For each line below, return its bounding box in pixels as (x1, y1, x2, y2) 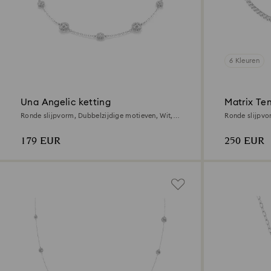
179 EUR (21, 134, 60, 149)
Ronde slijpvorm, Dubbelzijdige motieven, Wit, (21, 113, 173, 120)
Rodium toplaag (21, 120, 75, 128)
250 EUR (224, 134, 265, 149)
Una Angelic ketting (21, 98, 111, 108)
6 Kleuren (229, 57, 260, 65)
